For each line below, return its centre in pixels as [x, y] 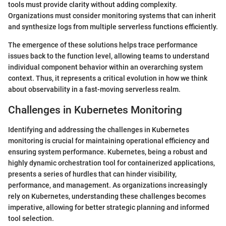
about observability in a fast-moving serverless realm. [94, 90]
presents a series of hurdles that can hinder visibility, [92, 174]
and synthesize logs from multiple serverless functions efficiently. [113, 27]
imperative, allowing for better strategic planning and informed [109, 207]
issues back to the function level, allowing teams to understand [109, 56]
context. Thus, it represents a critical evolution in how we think [108, 78]
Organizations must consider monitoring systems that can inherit [112, 16]
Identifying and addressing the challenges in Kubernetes [99, 129]
